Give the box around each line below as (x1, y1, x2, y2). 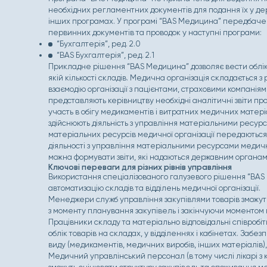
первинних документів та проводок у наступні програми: (48, 27, 262, 37)
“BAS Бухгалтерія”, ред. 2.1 (56, 50, 154, 60)
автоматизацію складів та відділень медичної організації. (48, 183, 261, 193)
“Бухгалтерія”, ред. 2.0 (56, 39, 141, 48)
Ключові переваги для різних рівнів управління (48, 162, 232, 172)
